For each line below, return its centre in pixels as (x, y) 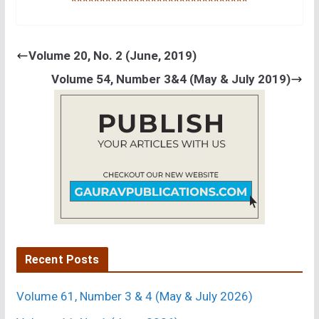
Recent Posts (62, 259)
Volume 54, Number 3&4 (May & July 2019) (171, 79)
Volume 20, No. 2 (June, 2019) (112, 55)
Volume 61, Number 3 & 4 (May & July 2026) (134, 296)
